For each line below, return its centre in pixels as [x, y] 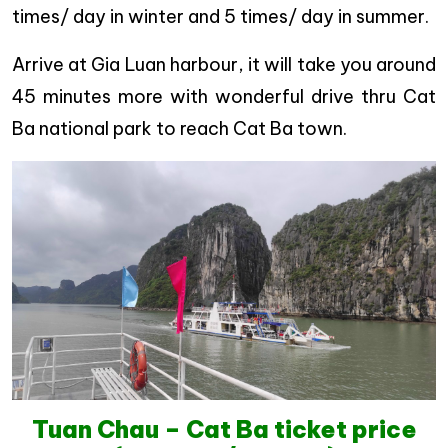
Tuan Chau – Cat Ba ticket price [224, 429]
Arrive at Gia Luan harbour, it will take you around [224, 65]
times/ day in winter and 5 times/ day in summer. [220, 17]
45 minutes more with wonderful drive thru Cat [224, 97]
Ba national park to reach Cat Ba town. [179, 129]
